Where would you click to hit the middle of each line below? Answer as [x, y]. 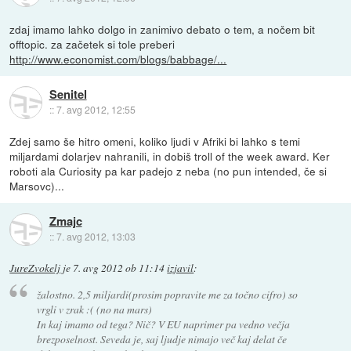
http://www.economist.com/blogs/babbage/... [118, 58]
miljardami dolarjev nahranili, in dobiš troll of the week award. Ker [170, 156]
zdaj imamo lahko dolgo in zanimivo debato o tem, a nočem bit [163, 29]
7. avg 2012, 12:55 [96, 110]
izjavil [181, 268]
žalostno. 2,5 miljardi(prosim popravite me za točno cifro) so [167, 294]
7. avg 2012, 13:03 [96, 237]
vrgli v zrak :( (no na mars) [94, 309]
